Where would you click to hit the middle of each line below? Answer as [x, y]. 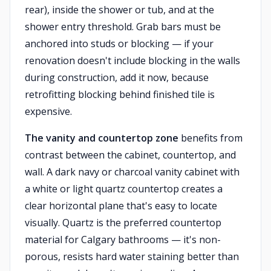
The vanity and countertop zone [102, 138]
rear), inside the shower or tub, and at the [119, 10]
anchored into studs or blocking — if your [119, 44]
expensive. [48, 111]
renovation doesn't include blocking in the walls [132, 60]
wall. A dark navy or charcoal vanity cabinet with [132, 172]
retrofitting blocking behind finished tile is [120, 94]
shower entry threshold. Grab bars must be [123, 27]
